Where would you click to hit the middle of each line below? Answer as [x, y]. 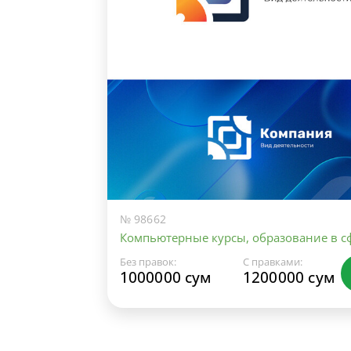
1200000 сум [288, 278]
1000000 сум [165, 278]
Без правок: [148, 262]
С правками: [272, 262]
